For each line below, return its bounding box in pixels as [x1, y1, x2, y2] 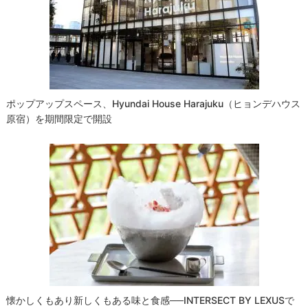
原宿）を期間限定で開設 [6, 113, 113, 125]
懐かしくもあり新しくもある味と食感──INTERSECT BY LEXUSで [6, 294, 295, 307]
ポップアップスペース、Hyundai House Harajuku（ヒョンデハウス [6, 98, 301, 110]
